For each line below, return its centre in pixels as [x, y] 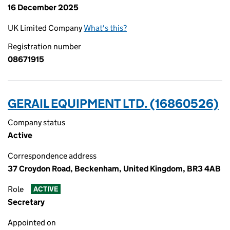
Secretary [26, 202]
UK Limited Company [46, 28]
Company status [36, 122]
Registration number [44, 46]
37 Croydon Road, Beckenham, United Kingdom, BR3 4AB [114, 169]
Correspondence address [52, 156]
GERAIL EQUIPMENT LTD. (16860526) [113, 103]
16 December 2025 [43, 7]
